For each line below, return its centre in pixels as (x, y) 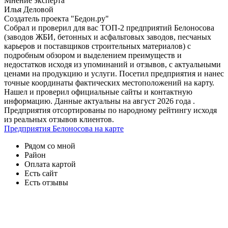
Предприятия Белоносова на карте (64, 129)
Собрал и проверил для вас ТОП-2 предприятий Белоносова (109, 28)
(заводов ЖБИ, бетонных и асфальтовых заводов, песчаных (108, 37)
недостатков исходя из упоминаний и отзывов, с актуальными (112, 65)
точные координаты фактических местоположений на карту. (109, 83)
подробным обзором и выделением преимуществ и (93, 55)
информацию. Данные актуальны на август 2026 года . (99, 101)
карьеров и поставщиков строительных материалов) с (97, 46)
